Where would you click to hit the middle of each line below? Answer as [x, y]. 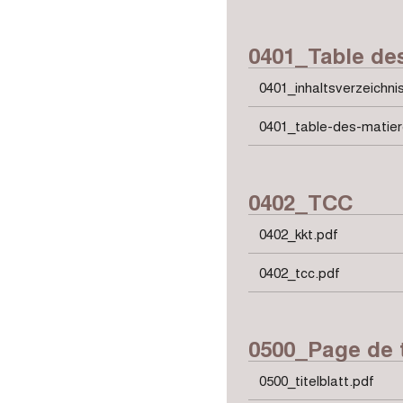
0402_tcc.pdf [300, 272]
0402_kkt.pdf [299, 233]
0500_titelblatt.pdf [317, 380]
